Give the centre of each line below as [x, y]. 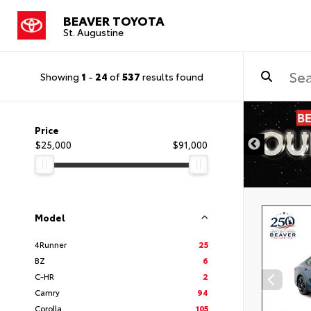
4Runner [51, 244]
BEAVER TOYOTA [114, 20]
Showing [60, 76]
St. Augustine [93, 32]
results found [171, 76]
